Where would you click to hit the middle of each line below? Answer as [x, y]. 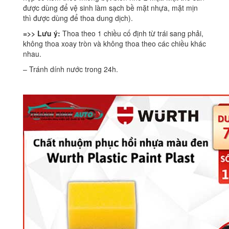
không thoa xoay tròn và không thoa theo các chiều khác [114, 44]
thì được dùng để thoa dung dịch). [78, 18]
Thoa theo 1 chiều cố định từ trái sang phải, [132, 33]
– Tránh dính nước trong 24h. [71, 69]
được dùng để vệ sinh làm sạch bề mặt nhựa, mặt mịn [110, 8]
